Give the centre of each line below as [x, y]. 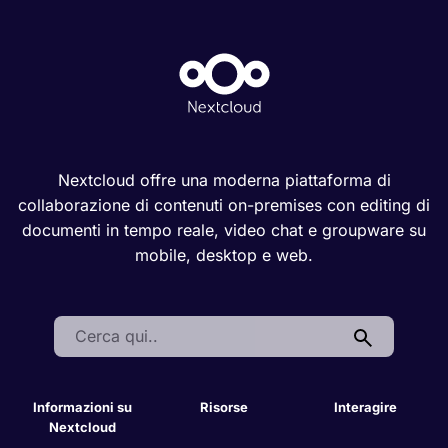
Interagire [365, 407]
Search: [82, 327]
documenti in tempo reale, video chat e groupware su [224, 230]
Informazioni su [83, 407]
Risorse [224, 407]
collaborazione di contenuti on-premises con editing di [224, 205]
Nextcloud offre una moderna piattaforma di [224, 180]
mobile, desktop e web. [224, 255]
